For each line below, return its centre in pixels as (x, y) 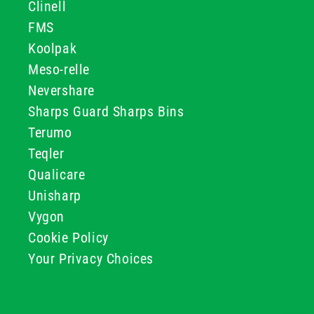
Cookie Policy (68, 238)
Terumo (50, 132)
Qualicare (57, 175)
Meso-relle (59, 69)
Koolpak (53, 48)
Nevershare (61, 90)
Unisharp (55, 196)
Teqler (46, 153)
